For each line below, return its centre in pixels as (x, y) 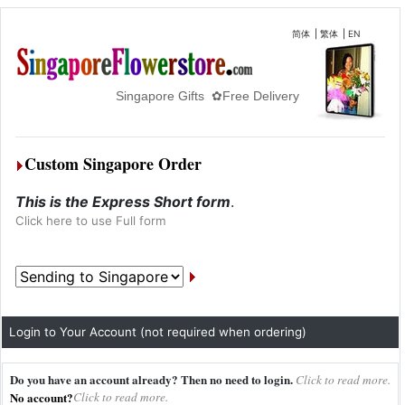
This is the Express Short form (123, 202)
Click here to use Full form (91, 221)
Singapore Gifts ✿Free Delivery (193, 96)
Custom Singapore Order (113, 164)
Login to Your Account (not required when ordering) (158, 332)
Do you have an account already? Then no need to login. (151, 379)
